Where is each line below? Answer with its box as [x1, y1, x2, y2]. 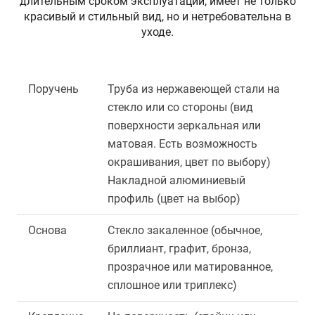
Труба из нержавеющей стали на [108, 82, 280, 96]
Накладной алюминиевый [108, 174, 245, 187]
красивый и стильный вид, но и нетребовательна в [24, 10, 291, 23]
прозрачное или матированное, [108, 260, 273, 274]
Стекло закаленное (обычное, [108, 224, 262, 237]
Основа [28, 224, 67, 237]
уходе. [141, 25, 174, 39]
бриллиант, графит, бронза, [108, 242, 251, 255]
